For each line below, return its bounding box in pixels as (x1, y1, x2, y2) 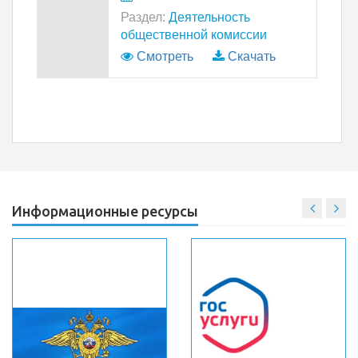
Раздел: (121, 10, 165, 24)
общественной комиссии (121, 28, 267, 42)
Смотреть (137, 50, 193, 63)
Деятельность (165, 10, 250, 24)
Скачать (228, 50, 276, 63)
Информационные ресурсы (12, 203, 198, 219)
